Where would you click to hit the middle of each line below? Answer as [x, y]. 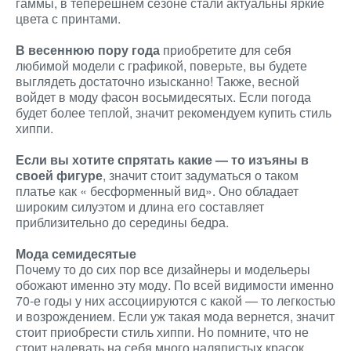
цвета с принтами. [68, 18]
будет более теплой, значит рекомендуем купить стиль [174, 112]
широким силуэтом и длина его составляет [140, 206]
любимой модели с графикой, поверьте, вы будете [161, 65]
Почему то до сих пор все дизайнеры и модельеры [163, 269]
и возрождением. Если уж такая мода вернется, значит [175, 316]
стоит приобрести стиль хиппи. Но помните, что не [162, 332]
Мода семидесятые [76, 253]
